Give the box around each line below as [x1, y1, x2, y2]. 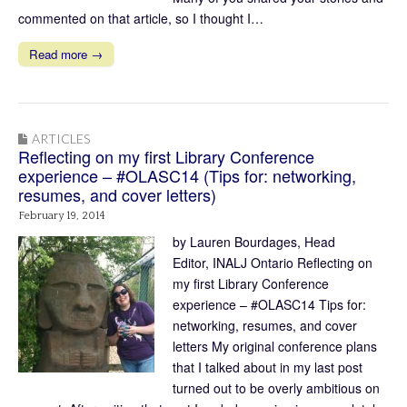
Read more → [29, 45, 103, 63]
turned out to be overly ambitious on [173, 378, 380, 397]
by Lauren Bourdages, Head [173, 232, 335, 251]
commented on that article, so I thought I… [18, 8, 263, 27]
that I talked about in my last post [173, 357, 362, 376]
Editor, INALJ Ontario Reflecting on [173, 253, 372, 272]
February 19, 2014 [18, 209, 105, 222]
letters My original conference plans [173, 336, 377, 355]
